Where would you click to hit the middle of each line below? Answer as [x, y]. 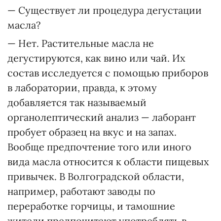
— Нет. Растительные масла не [81, 43]
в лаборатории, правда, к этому [82, 88]
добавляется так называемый [77, 102]
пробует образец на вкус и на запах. [92, 132]
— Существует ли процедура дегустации [105, 10]
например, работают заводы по [81, 191]
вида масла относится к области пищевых [108, 162]
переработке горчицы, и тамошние [91, 206]
